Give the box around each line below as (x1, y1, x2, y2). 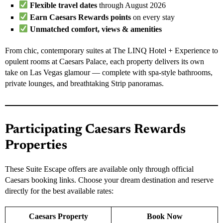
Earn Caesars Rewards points (30, 12, 131, 21)
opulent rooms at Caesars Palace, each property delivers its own (5, 57, 204, 66)
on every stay (131, 12, 175, 21)
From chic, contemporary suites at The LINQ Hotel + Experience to (5, 46, 218, 55)
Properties (5, 139, 67, 152)
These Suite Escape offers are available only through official (5, 164, 194, 173)
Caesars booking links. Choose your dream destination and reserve (5, 175, 214, 184)
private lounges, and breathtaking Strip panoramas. (5, 79, 164, 88)
